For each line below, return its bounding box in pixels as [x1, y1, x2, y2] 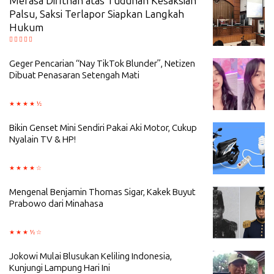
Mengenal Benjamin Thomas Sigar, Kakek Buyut [9, 187, 196, 198]
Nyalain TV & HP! [9, 134, 76, 146]
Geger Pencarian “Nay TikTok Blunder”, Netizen [9, 58, 195, 70]
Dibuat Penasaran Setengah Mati [9, 70, 139, 81]
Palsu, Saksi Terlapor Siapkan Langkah [9, 8, 184, 21]
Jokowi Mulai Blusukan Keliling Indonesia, [9, 251, 172, 262]
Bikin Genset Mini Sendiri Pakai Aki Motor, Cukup [9, 122, 197, 134]
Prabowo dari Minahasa [9, 198, 103, 210]
